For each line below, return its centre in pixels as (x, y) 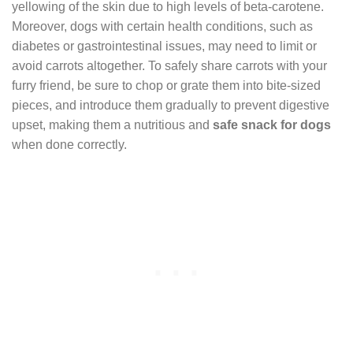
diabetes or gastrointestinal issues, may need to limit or (164, 46)
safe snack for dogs (272, 124)
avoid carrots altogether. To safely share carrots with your (169, 65)
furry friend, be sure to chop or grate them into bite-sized (166, 85)
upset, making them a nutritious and (112, 124)
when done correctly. (69, 144)
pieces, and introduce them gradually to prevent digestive (171, 105)
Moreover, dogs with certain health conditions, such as (162, 26)
